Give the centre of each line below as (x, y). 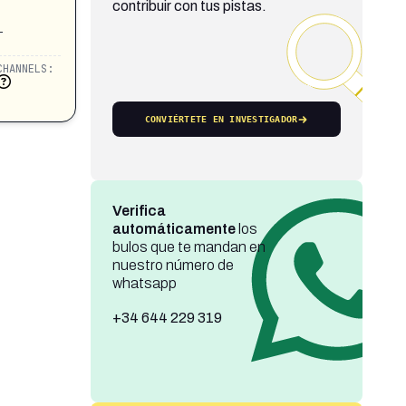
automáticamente (174, 229)
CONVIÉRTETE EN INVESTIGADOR (221, 119)
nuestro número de (173, 265)
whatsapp (144, 283)
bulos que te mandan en (188, 247)
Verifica (139, 211)
